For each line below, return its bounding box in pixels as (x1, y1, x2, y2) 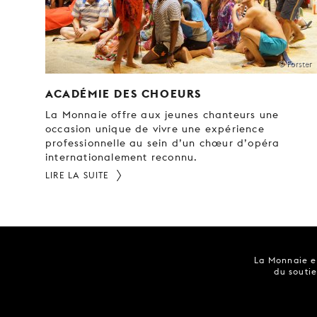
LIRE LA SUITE (45, 169, 110, 180)
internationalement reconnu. (45, 151, 198, 163)
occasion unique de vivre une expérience (45, 122, 265, 134)
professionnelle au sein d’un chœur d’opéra (45, 137, 280, 149)
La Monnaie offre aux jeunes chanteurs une (45, 108, 279, 120)
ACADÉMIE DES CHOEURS (45, 86, 202, 100)
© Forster (278, 58, 311, 69)
